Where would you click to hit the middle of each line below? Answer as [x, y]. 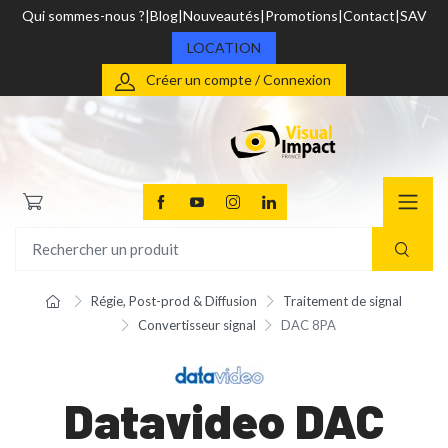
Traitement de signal [342, 301]
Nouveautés [221, 15]
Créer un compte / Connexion [238, 79]
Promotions [301, 15]
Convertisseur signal [196, 325]
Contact [368, 15]
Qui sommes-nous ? [83, 15]
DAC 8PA [309, 325]
